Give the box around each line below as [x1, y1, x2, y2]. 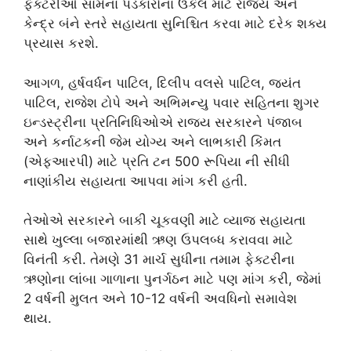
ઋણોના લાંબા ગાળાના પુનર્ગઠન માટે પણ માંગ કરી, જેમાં [24, 271, 321, 287]
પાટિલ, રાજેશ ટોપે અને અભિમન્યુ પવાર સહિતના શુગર [24, 94, 320, 110]
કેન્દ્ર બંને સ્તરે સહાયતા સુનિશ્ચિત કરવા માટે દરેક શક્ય [24, 16, 327, 31]
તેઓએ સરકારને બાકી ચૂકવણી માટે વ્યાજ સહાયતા [24, 212, 306, 228]
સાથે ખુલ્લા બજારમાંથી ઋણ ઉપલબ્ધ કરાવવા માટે [24, 232, 293, 248]
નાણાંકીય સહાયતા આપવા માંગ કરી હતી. [24, 172, 248, 189]
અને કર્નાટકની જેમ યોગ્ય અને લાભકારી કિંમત [24, 133, 281, 150]
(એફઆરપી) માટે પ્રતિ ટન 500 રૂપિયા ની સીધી [24, 153, 290, 169]
